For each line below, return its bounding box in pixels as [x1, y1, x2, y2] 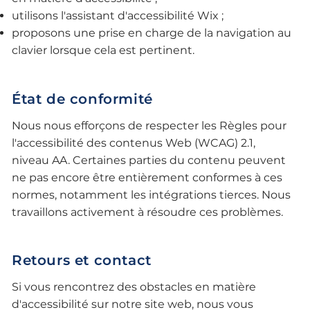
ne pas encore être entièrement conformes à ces [12, 170, 283, 184]
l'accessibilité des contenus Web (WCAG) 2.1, [12, 136, 256, 149]
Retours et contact [12, 252, 152, 269]
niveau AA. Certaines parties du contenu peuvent [12, 153, 286, 167]
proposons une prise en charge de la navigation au [12, 26, 292, 39]
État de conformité [12, 90, 153, 107]
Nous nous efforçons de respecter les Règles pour [12, 118, 287, 132]
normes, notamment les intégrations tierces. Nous [12, 188, 291, 201]
